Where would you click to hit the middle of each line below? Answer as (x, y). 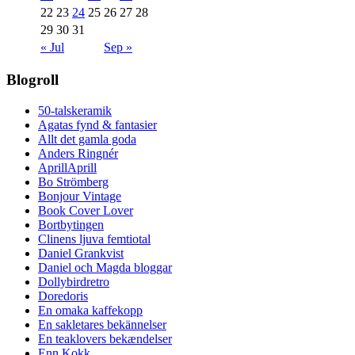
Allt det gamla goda (87, 139)
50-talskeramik (75, 111)
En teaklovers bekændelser (105, 339)
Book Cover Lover (86, 210)
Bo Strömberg (73, 182)
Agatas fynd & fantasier (97, 125)
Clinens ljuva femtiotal (94, 239)
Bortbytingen (71, 225)
